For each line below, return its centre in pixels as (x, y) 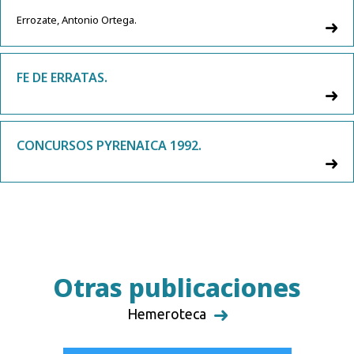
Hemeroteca (166, 314)
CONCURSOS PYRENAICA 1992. (109, 146)
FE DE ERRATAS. (62, 78)
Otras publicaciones (177, 288)
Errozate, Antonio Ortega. (77, 20)
